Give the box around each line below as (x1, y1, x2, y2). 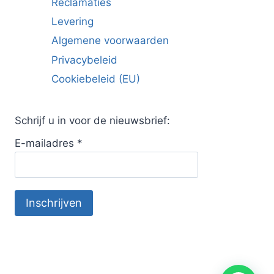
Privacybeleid (51, 53, 117, 66)
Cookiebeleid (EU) (51, 73, 140, 86)
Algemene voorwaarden (51, 34, 169, 47)
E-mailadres (15, 137, 77, 150)
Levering (51, 15, 94, 28)
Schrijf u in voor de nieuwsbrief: (15, 114, 170, 127)
